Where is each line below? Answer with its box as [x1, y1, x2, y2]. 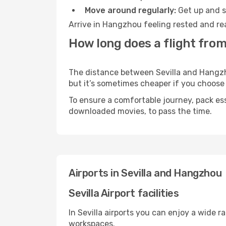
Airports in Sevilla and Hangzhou [69, 167, 222, 179]
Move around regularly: [85, 6, 176, 15]
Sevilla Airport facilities [69, 187, 179, 199]
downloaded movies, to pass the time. [69, 106, 212, 116]
